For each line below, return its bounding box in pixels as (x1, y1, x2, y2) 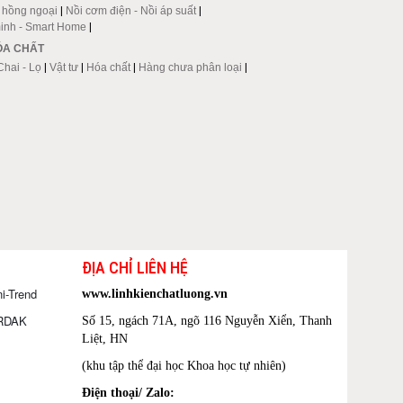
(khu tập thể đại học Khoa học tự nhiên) (82, 358, 286, 372)
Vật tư (49, 60, 79, 74)
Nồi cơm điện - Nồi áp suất (66, 4, 197, 17)
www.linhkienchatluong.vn (82, 286, 228, 300)
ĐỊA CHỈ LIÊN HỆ (82, 257, 188, 277)
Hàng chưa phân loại (139, 60, 243, 74)
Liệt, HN (82, 331, 128, 345)
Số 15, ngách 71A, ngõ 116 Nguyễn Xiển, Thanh (82, 313, 332, 327)
